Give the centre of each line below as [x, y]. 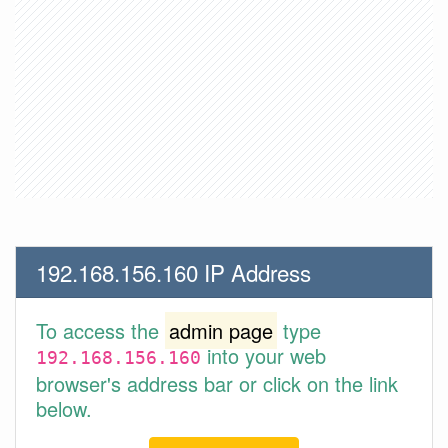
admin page [221, 330]
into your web [263, 355]
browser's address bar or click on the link [217, 383]
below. [64, 408]
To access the [100, 330]
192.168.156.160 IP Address [173, 272]
